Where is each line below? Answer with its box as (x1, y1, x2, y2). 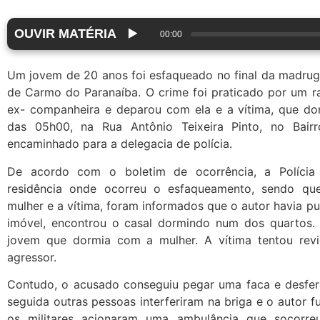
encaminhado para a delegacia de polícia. (7, 136, 232, 151)
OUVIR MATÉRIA (14, 26, 116, 41)
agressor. (7, 249, 56, 264)
